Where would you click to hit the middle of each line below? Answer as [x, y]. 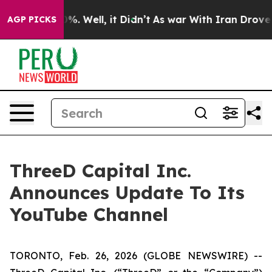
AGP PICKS [32, 19]
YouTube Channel [89, 214]
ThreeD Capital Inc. [100, 171]
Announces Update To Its [127, 192]
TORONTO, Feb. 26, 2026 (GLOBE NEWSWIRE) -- [136, 256]
